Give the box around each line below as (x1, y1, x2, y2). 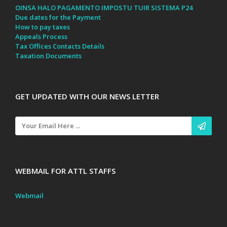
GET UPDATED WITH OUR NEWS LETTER (15, 91, 159, 101)
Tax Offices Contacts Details (15, 41, 104, 51)
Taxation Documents (15, 51, 82, 60)
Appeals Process (15, 31, 67, 41)
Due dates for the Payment (15, 12, 101, 22)
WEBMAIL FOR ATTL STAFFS (15, 165, 116, 176)
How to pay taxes (15, 22, 70, 31)
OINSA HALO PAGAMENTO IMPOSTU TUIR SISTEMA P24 (15, 3, 193, 12)
